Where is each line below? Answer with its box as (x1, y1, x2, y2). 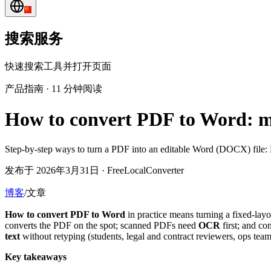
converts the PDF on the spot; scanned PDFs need (5, 220, 198, 230)
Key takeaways (5, 251, 67, 262)
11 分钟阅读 (51, 83, 102, 94)
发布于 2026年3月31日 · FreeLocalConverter (5, 165, 184, 175)
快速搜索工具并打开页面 (5, 60, 111, 71)
